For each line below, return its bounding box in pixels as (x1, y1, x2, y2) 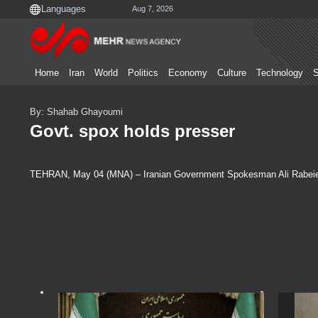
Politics (128, 68, 158, 78)
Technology (256, 68, 303, 78)
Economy (168, 68, 207, 78)
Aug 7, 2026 (132, 4, 173, 13)
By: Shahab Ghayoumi (30, 106, 123, 117)
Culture (217, 68, 246, 78)
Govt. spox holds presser (30, 121, 235, 141)
